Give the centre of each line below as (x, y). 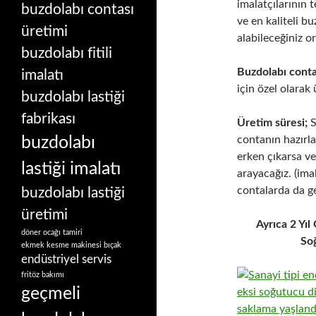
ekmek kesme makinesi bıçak (71, 245)
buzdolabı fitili (67, 53)
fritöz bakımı (43, 275)
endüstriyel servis (66, 260)
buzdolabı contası (78, 10)
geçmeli (51, 294)
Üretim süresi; (272, 123)
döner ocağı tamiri (52, 232)
